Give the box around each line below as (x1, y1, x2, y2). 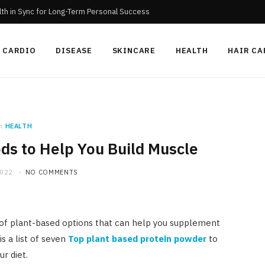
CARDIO (2, 45, 36, 56)
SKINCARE (112, 45, 156, 56)
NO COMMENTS (25, 168, 78, 177)
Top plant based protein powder (67, 233, 206, 245)
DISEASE (56, 45, 92, 56)
